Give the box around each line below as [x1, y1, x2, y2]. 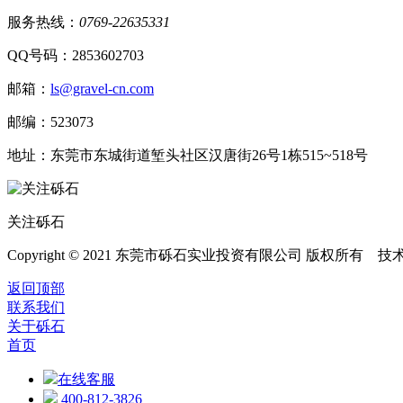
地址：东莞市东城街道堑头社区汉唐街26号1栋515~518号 [7, 147, 368, 163]
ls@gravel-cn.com [50, 80, 154, 96]
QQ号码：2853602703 [7, 47, 144, 63]
